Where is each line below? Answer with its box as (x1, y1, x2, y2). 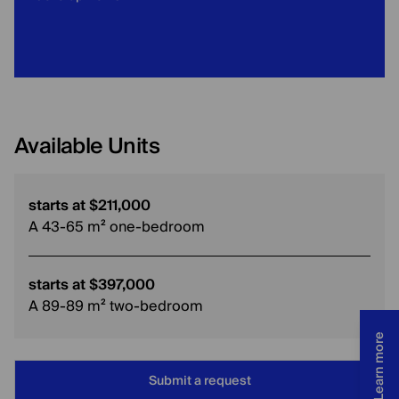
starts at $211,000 (28, 193, 151, 218)
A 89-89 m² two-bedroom (28, 294, 203, 319)
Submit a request (148, 370, 251, 392)
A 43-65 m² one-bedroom (28, 215, 205, 240)
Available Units (14, 128, 159, 165)
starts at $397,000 (28, 273, 155, 297)
